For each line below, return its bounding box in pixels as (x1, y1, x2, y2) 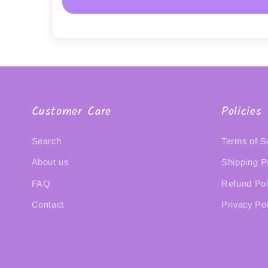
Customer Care (31, 102, 112, 121)
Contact (31, 200, 64, 210)
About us (31, 157, 69, 167)
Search (31, 136, 62, 146)
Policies (221, 102, 262, 121)
